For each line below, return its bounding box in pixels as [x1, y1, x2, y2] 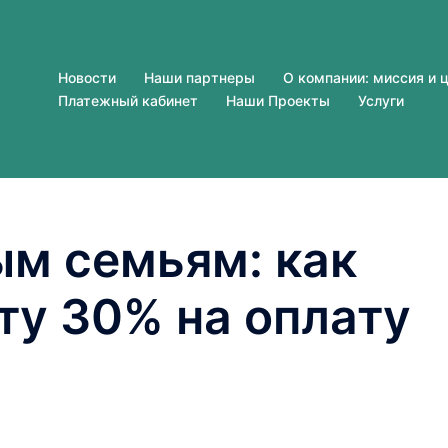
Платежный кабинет [58, 92, 198, 109]
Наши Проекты [226, 92, 330, 109]
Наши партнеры [144, 69, 255, 86]
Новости [58, 69, 116, 86]
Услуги [358, 92, 404, 109]
